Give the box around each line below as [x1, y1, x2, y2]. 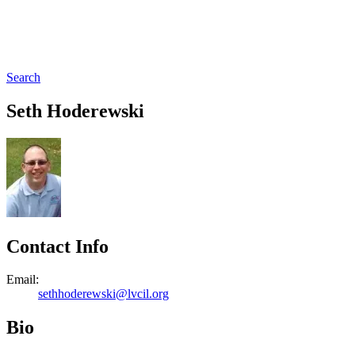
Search [6, 70, 40, 84]
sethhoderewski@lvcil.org [38, 287, 169, 301]
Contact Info [6, 235, 109, 257]
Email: [6, 273, 39, 287]
